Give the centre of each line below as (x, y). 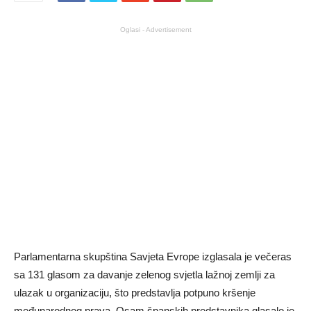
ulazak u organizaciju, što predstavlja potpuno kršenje (135, 293)
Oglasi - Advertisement (155, 30)
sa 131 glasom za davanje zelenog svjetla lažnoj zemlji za (144, 275)
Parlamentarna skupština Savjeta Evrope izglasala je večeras (153, 257)
